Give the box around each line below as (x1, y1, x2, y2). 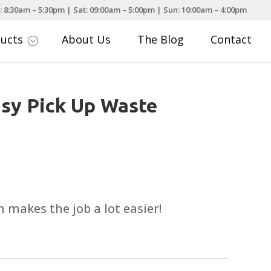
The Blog (137, 32, 184, 47)
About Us (62, 32, 111, 47)
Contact (211, 32, 252, 47)
